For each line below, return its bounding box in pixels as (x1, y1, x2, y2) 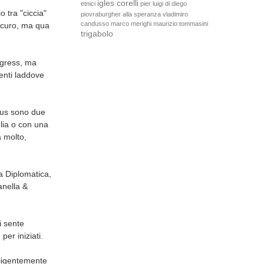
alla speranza (122, 11, 161, 18)
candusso (80, 20, 109, 28)
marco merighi (110, 20, 151, 28)
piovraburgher (80, 11, 121, 18)
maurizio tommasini (153, 20, 208, 28)
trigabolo (80, 29, 113, 39)
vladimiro (162, 11, 188, 18)
